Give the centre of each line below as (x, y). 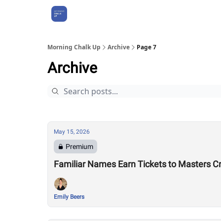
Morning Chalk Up (74, 47)
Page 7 (147, 47)
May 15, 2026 (72, 132)
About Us (91, 14)
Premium (79, 147)
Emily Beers (69, 197)
